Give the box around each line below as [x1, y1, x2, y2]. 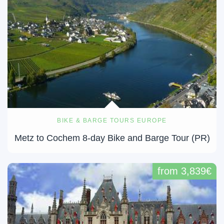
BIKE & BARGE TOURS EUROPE [57, 116, 167, 124]
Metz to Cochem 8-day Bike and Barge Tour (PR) [14, 132, 210, 143]
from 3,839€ [157, 165, 211, 177]
